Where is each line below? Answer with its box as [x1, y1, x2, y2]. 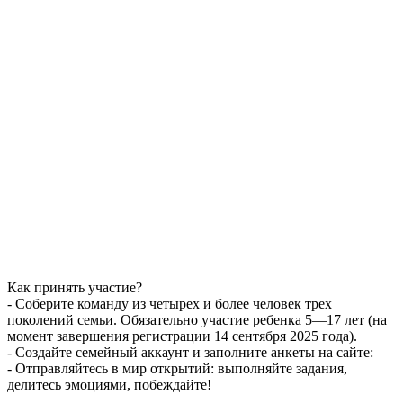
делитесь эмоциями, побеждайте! [7, 377, 211, 393]
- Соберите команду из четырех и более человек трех [7, 296, 332, 312]
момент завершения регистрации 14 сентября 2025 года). [7, 328, 357, 345]
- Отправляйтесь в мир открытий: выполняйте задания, [7, 361, 347, 377]
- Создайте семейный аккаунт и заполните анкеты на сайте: [7, 345, 373, 361]
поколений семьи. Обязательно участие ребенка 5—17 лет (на [7, 312, 387, 328]
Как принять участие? [7, 280, 142, 296]
